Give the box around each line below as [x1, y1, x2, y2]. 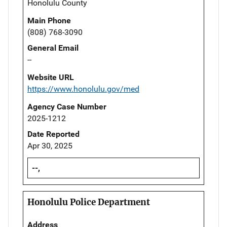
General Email [27, 43, 79, 53]
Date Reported [27, 129, 80, 139]
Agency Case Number [27, 101, 106, 111]
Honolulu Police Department [27, 196, 150, 208]
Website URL [27, 72, 74, 82]
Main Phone [27, 15, 71, 25]
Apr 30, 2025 [27, 140, 72, 150]
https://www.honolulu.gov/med [27, 84, 139, 94]
